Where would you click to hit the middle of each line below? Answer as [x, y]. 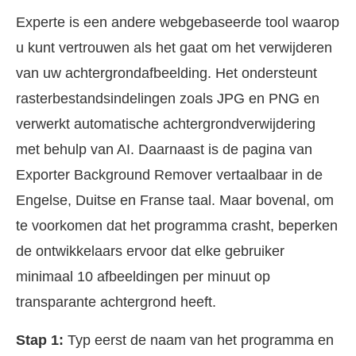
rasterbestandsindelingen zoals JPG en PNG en [168, 99]
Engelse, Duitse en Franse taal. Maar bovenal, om [175, 200]
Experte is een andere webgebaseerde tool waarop [178, 22]
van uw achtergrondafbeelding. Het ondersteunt [166, 73]
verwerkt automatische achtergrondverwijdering [166, 124]
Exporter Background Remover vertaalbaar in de [169, 175]
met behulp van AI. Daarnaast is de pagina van [164, 149]
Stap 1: [40, 340]
